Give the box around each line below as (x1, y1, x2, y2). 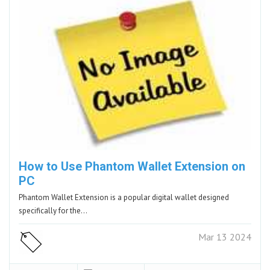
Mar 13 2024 (198, 230, 251, 243)
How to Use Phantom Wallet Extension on (19, 159, 245, 174)
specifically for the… (19, 205, 87, 216)
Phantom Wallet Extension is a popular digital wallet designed (19, 192, 229, 202)
